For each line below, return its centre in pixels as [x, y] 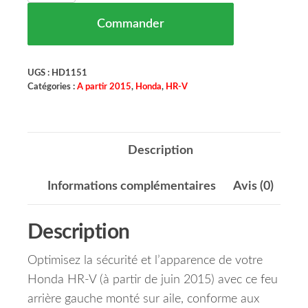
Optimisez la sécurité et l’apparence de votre [145, 261]
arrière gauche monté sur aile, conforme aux [143, 299]
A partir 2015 [104, 87]
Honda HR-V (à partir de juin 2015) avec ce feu [153, 280]
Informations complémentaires [131, 187]
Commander [131, 24]
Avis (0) [253, 187]
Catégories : [52, 87]
